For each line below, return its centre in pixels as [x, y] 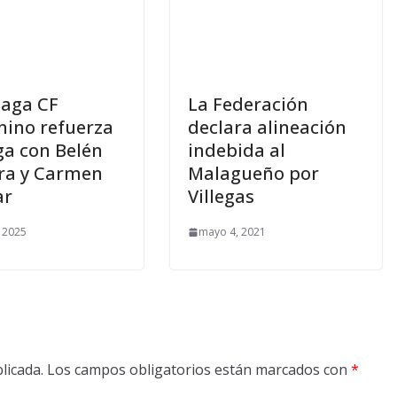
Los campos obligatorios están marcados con [199, 370]
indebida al [237, 150]
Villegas [221, 196]
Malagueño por [253, 173]
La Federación [248, 104]
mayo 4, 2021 [232, 232]
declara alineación [267, 127]
